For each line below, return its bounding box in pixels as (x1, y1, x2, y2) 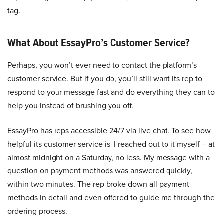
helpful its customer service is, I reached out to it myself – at (7, 138, 215, 150)
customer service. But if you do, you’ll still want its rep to (7, 73, 202, 85)
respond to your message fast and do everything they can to (7, 86, 215, 98)
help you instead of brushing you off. (7, 100, 133, 111)
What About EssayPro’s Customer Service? (7, 34, 190, 51)
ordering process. (7, 205, 67, 217)
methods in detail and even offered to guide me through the (7, 192, 215, 204)
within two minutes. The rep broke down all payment (7, 178, 189, 190)
